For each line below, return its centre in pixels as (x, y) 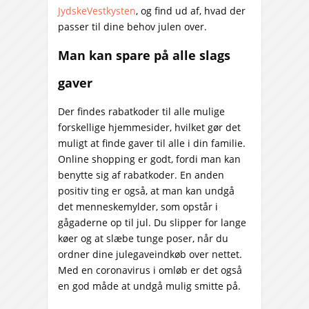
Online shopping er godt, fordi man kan (149, 159)
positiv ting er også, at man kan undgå (146, 191)
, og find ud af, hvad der (191, 11)
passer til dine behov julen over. (132, 27)
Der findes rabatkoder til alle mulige (141, 112)
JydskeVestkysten (97, 11)
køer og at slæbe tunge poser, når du (143, 239)
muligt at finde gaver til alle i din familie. (152, 143)
